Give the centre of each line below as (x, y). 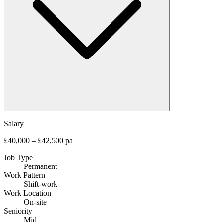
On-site (35, 202)
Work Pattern (25, 175)
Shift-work (41, 184)
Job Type (18, 157)
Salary (14, 123)
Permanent (40, 166)
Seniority (18, 211)
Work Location (28, 193)
